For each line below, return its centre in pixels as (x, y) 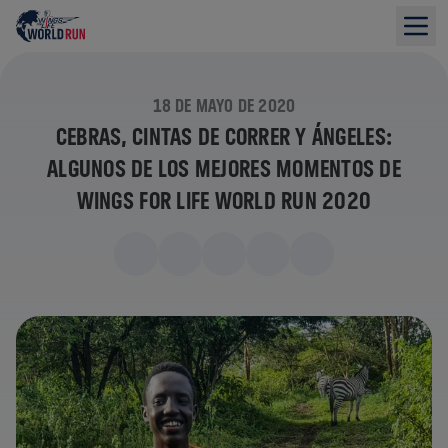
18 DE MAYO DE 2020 (224, 105)
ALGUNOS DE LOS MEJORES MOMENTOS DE (224, 168)
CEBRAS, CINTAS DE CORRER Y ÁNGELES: (224, 136)
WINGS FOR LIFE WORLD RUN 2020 (224, 200)
